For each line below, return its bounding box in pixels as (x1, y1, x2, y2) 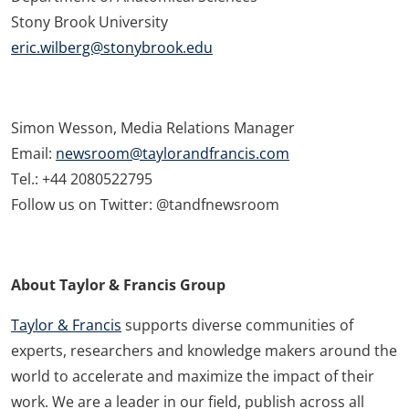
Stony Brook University (11, 11, 168, 32)
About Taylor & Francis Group (11, 274, 225, 295)
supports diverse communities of (121, 314, 353, 335)
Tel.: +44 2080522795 (11, 168, 152, 189)
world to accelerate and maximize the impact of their (11, 365, 374, 386)
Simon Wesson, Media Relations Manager (11, 117, 295, 138)
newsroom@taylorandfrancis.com (56, 142, 289, 163)
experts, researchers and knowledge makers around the (11, 340, 397, 361)
